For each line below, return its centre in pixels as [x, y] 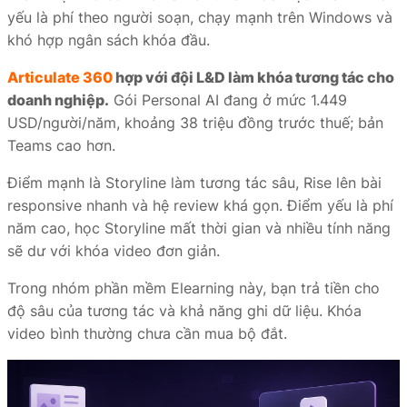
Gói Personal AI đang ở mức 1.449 [228, 100]
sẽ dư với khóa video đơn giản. [114, 251]
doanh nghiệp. [58, 100]
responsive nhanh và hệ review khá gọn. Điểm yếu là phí [200, 205]
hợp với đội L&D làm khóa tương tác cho [253, 77]
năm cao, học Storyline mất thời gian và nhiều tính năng [199, 228]
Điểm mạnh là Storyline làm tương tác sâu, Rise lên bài [194, 183]
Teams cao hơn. [61, 145]
